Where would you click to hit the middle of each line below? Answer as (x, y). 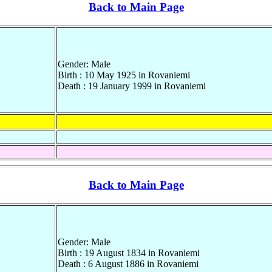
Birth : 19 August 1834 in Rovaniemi (129, 253)
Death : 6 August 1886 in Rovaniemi (128, 264)
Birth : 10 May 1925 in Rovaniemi (124, 75)
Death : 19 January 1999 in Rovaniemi (132, 86)
